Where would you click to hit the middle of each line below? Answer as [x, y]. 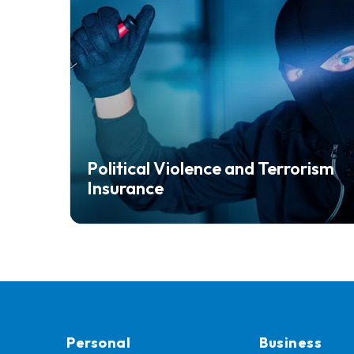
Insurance [125, 188]
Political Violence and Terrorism [210, 168]
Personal [98, 342]
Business [291, 342]
